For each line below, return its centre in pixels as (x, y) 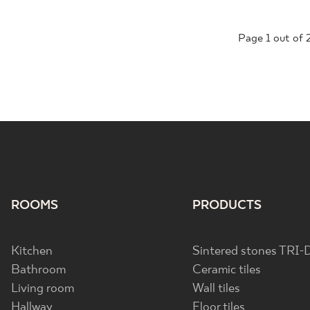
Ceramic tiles (227, 270)
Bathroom (38, 270)
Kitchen (32, 252)
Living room (43, 289)
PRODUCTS (227, 206)
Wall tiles (217, 289)
